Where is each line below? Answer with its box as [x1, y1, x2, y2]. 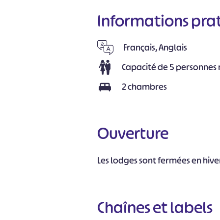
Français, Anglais [123, 42, 188, 54]
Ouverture [97, 123, 169, 144]
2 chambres [122, 81, 167, 93]
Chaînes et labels [97, 197, 213, 218]
